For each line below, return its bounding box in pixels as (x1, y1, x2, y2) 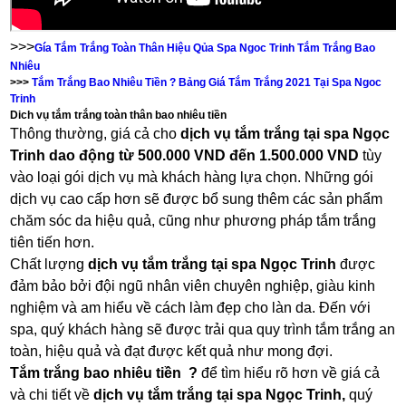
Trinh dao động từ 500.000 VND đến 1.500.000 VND (10, 148, 360, 164)
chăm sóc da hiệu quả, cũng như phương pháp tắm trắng (10, 213, 377, 229)
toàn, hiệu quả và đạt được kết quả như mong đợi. (10, 343, 333, 360)
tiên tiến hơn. (10, 235, 95, 251)
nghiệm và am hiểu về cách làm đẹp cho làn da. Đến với (10, 300, 372, 316)
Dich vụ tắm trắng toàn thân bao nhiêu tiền (10, 109, 230, 122)
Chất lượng (10, 256, 89, 273)
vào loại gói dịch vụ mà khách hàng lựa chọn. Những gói (10, 169, 374, 186)
